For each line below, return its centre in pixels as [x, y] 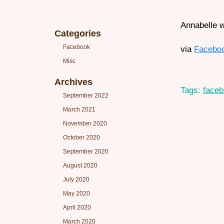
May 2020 [76, 193]
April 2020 [77, 207]
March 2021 [79, 109]
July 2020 [76, 179]
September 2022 [86, 95]
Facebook [76, 47]
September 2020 [86, 151]
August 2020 [80, 165]
